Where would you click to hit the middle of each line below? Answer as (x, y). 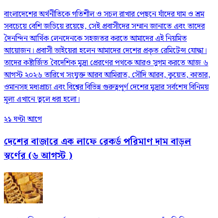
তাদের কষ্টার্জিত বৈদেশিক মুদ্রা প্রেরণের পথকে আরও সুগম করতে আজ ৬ (106, 63)
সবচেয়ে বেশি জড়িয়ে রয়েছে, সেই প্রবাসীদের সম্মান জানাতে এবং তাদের (104, 27)
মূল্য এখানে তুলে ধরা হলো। (42, 100)
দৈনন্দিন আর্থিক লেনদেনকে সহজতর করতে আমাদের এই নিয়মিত (95, 39)
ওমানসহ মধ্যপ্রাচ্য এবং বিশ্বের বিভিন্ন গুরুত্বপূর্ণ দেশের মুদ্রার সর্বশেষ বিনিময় (106, 88)
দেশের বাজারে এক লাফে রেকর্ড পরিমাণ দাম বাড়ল (98, 142)
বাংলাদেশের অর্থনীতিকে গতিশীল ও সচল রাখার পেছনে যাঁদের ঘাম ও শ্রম (104, 15)
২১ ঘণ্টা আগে (23, 120)
